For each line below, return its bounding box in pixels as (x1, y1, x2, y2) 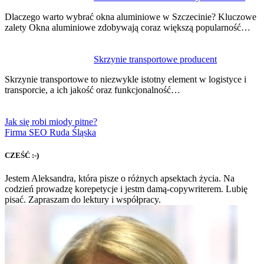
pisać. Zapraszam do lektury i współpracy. (5, 194, 161, 204)
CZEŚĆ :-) (5, 150, 39, 160)
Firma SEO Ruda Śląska (5, 127, 96, 137)
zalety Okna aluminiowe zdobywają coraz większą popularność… (5, 22, 250, 32)
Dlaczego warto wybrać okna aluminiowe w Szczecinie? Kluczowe (5, 11, 256, 22)
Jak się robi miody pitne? (5, 116, 97, 127)
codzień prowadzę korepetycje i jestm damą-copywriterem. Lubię (5, 183, 247, 194)
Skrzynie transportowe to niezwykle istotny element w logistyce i (5, 74, 246, 84)
